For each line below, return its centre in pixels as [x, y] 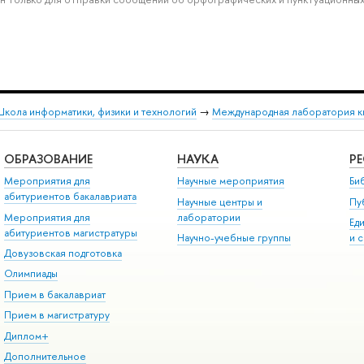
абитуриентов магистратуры [70, 232]
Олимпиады [30, 274]
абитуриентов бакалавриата [70, 197]
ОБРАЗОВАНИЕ [48, 158]
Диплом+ [26, 336]
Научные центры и [219, 201]
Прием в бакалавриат [54, 294]
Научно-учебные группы [234, 238]
